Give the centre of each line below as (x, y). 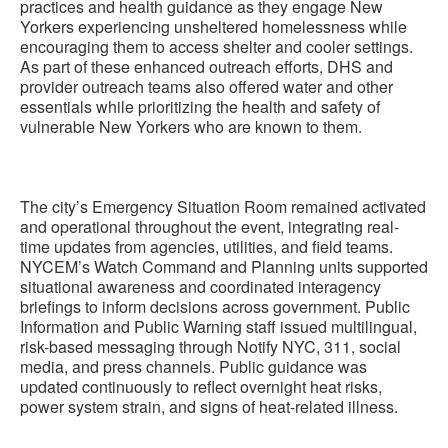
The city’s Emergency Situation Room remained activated (223, 206)
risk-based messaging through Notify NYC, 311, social (210, 346)
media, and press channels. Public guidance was (193, 366)
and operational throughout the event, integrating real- (209, 226)
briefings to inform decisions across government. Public (215, 306)
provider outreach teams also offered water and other (206, 86)
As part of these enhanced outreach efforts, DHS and (206, 66)
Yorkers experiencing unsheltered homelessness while (213, 26)
